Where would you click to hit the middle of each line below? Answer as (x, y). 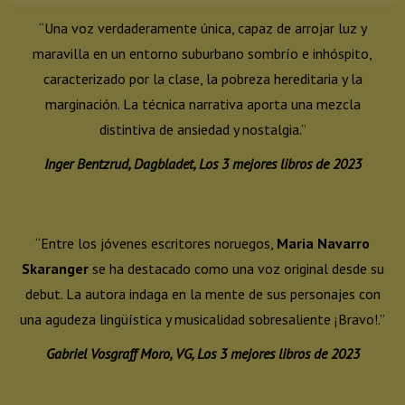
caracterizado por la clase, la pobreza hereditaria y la (202, 79)
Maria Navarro (323, 243)
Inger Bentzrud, (89, 164)
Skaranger (55, 268)
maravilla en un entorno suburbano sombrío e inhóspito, (202, 53)
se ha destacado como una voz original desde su (236, 268)
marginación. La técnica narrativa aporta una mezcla (202, 104)
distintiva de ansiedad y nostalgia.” (202, 129)
